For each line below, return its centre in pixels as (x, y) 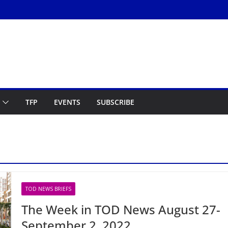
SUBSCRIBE (116, 102)
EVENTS (67, 102)
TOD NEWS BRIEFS (49, 189)
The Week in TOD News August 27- (121, 209)
